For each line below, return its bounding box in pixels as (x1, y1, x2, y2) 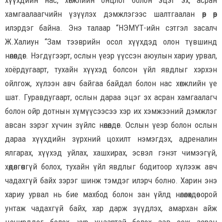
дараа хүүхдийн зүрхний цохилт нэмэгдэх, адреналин (5, 134, 217, 144)
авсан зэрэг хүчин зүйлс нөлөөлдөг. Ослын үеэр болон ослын (5, 120, 217, 130)
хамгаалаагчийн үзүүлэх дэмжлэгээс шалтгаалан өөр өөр (5, 9, 217, 19)
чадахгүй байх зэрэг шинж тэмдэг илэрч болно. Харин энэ (5, 175, 217, 186)
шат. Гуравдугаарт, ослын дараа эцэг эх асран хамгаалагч (5, 92, 217, 103)
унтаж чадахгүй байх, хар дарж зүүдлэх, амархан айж (5, 203, 217, 214)
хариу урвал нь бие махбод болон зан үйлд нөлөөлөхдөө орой (5, 189, 217, 200)
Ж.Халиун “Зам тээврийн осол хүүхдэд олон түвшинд (5, 37, 217, 47)
